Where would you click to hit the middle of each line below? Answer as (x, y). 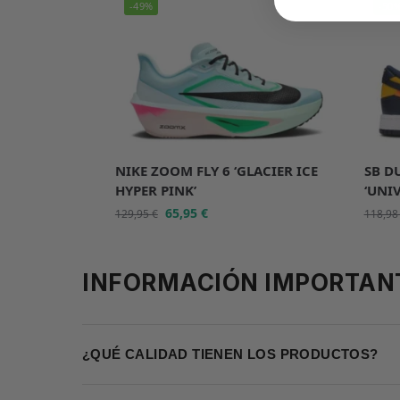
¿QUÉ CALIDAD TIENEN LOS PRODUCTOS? (230, 354)
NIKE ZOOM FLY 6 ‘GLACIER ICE (216, 170)
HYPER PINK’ (155, 190)
